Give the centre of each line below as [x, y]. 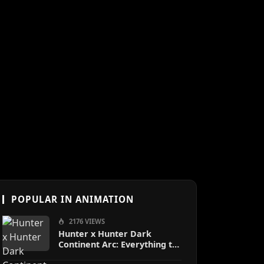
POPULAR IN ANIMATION [72, 199]
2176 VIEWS [86, 221]
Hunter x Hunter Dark [105, 234]
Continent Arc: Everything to [118, 244]
